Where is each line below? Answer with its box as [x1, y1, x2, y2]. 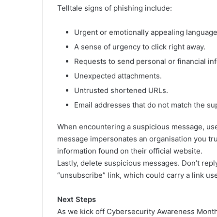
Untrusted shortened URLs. [74, 86, 168, 95]
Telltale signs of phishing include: [57, 3, 172, 13]
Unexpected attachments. [74, 71, 162, 81]
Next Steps [57, 195, 96, 204]
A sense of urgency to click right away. [74, 42, 205, 52]
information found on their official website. [57, 146, 202, 156]
